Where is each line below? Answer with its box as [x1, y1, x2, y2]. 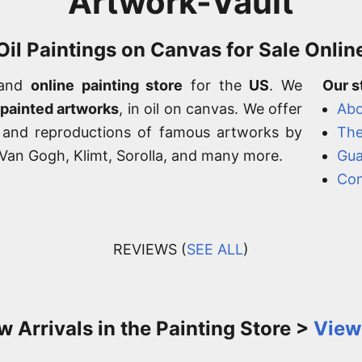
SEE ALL [187, 241, 243, 258]
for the [183, 77, 250, 94]
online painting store [31, 77, 183, 94]
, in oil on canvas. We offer [119, 100, 302, 117]
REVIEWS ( [113, 241, 187, 258]
